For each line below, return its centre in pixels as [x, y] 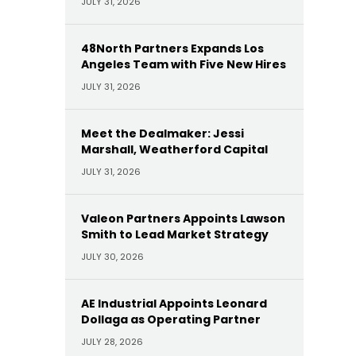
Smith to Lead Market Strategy [175, 234]
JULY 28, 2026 [112, 342]
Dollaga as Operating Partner [171, 319]
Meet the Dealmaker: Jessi [163, 133]
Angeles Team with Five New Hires [184, 64]
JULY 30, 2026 [112, 257]
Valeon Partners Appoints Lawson [183, 219]
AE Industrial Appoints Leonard [174, 304]
